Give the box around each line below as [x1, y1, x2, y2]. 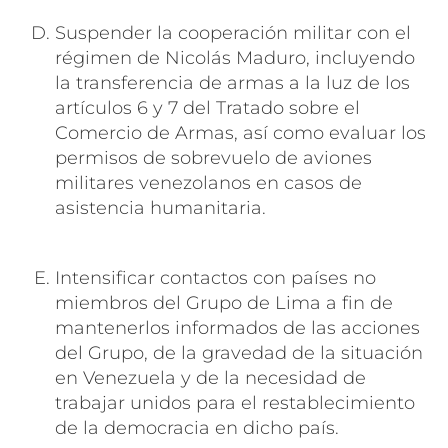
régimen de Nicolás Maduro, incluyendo [55, 46, 415, 69]
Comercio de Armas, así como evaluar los [55, 121, 426, 144]
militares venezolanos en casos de [55, 171, 362, 194]
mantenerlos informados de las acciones [55, 316, 420, 339]
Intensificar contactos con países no [55, 266, 376, 289]
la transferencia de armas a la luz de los [55, 71, 410, 94]
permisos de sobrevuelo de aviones [55, 146, 372, 169]
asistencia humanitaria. [55, 196, 266, 219]
